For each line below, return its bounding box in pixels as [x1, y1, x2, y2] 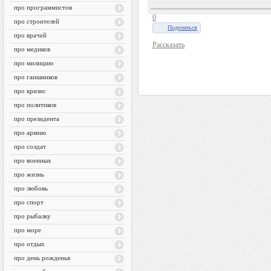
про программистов [14, 4, 72, 11]
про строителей [14, 18, 59, 25]
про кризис [14, 87, 46, 94]
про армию [14, 129, 46, 136]
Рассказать [152, 41, 184, 49]
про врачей [14, 31, 47, 39]
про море [14, 226, 41, 233]
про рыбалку [14, 212, 51, 220]
